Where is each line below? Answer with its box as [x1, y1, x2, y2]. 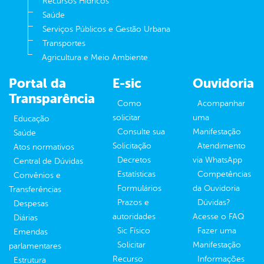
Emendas [14, 227, 48, 237]
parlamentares [9, 242, 61, 251]
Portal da [9, 75, 66, 92]
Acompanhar [197, 99, 245, 108]
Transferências [9, 185, 61, 194]
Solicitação [113, 141, 151, 151]
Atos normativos [14, 143, 74, 152]
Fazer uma [197, 226, 236, 236]
